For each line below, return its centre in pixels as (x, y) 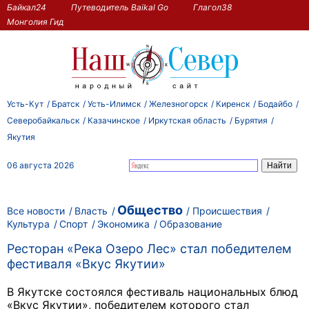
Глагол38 (212, 7)
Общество (150, 210)
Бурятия (251, 120)
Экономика (123, 223)
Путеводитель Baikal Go (120, 7)
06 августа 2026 (40, 165)
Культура (28, 223)
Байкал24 (27, 7)
